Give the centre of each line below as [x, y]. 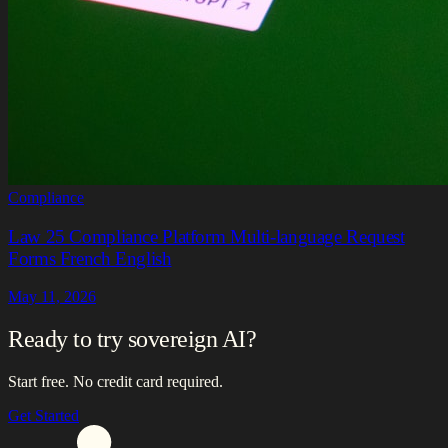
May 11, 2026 [52, 297]
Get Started [43, 416]
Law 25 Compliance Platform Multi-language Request [206, 236]
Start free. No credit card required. [115, 382]
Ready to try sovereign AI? [132, 339]
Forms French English [90, 258]
